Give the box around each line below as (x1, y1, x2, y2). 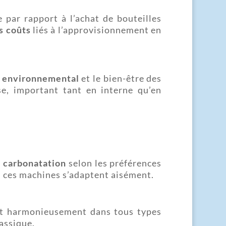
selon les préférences (66, 157, 162, 168)
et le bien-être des (79, 72, 162, 84)
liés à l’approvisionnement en (30, 24, 162, 35)
